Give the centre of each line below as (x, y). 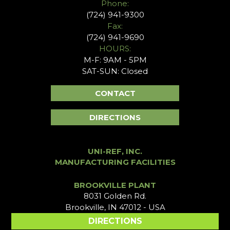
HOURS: (115, 49)
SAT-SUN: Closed (115, 71)
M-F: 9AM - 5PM (115, 60)
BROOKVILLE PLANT (115, 185)
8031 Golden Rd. (115, 196)
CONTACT (115, 93)
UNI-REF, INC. (115, 151)
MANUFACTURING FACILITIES (115, 162)
